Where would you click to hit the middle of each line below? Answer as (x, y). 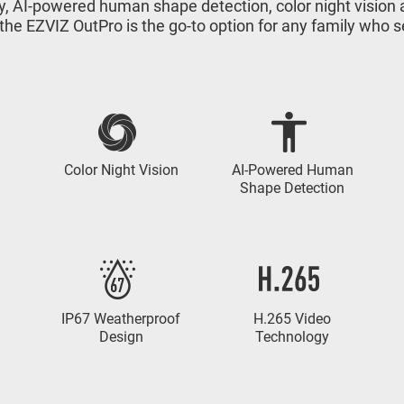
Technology (292, 337)
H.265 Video (292, 319)
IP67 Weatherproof (121, 319)
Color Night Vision (121, 170)
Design (121, 337)
